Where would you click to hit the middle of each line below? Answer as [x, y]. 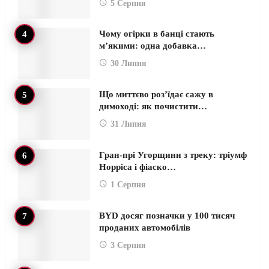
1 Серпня [128, 185]
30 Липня [128, 64]
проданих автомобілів [145, 227]
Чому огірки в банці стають [157, 34]
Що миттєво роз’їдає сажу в [156, 95]
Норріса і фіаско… [138, 167]
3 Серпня [128, 245]
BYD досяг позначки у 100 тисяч [167, 215]
